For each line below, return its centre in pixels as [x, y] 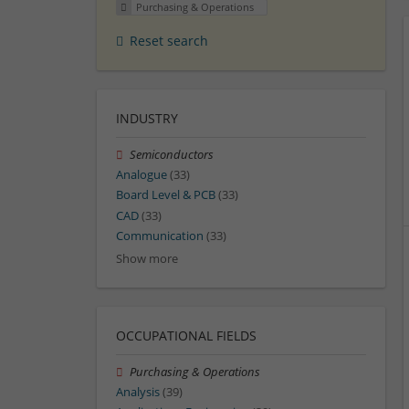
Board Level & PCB [166, 195]
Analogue [142, 175]
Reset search [169, 41]
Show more [147, 259]
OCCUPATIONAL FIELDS [186, 336]
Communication [160, 236]
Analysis [138, 393]
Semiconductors [172, 155]
